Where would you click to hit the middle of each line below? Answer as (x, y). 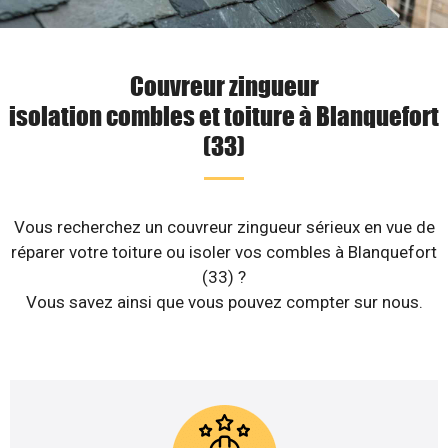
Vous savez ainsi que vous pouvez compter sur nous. (224, 302)
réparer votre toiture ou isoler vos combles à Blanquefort (224, 252)
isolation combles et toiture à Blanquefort (224, 115)
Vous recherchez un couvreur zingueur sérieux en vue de (224, 227)
